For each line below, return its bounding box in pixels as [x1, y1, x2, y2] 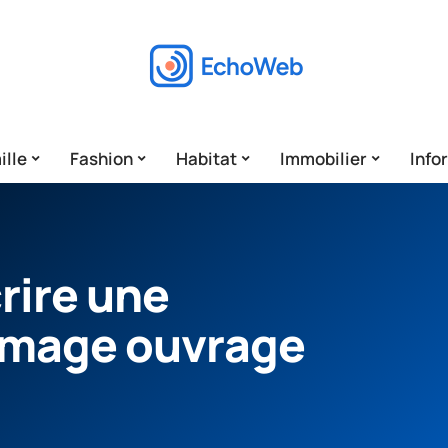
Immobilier [280, 146, 367, 170]
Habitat [176, 146, 237, 170]
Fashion [70, 146, 133, 170]
